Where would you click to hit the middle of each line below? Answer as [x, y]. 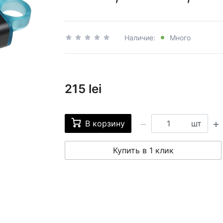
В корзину [105, 124]
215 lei [83, 89]
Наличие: [141, 37]
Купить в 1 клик [143, 151]
